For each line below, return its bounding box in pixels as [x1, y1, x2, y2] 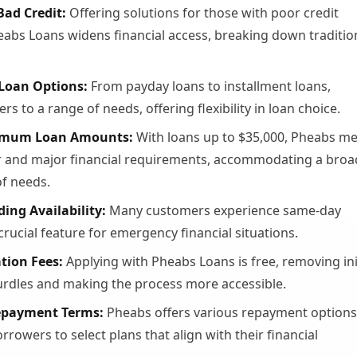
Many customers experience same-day [106, 202, 341, 219]
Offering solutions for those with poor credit [66, 4, 339, 22]
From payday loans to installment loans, [88, 77, 331, 95]
